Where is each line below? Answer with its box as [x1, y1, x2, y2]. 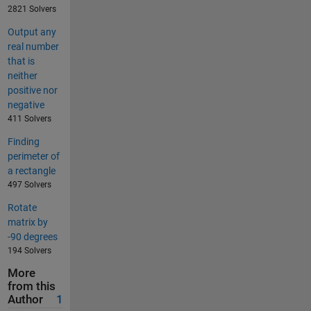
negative [7, 99, 44, 111]
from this [7, 280, 56, 294]
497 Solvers [7, 180, 51, 190]
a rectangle [7, 165, 56, 177]
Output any [7, 26, 56, 38]
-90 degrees [7, 231, 58, 243]
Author [7, 293, 43, 307]
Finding [7, 136, 40, 148]
